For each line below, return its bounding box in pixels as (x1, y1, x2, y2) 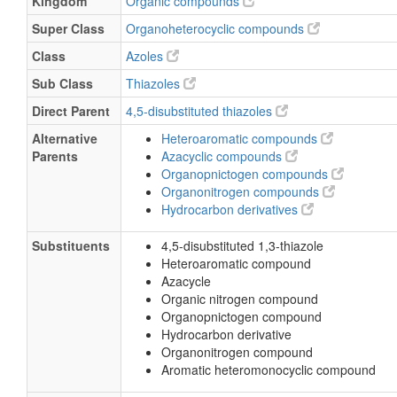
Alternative (32, 129, 97, 147)
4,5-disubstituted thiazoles (126, 102, 276, 120)
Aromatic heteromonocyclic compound (161, 361, 376, 378)
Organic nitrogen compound (161, 290, 318, 307)
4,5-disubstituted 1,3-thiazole (161, 237, 323, 254)
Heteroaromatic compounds (161, 129, 321, 147)
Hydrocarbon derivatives (161, 200, 301, 218)
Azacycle (161, 272, 211, 290)
